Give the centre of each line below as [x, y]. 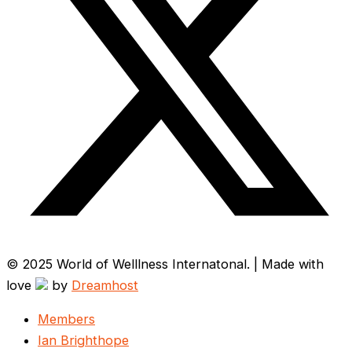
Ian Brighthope [83, 341]
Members [66, 319]
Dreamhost [105, 285]
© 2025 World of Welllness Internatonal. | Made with [165, 264]
